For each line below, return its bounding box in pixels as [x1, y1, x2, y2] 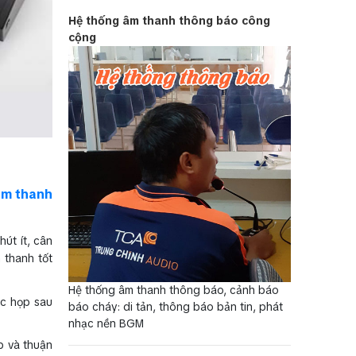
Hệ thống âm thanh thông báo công [68, 13, 270, 28]
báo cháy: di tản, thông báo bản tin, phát [68, 300, 283, 315]
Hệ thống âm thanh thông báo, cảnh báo [68, 283, 279, 298]
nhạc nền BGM [68, 316, 144, 331]
